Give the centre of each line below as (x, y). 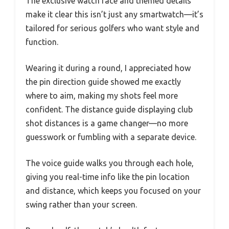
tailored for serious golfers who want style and (112, 28)
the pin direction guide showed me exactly (103, 82)
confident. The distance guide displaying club (109, 109)
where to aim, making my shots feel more (102, 95)
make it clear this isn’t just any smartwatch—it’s (114, 14)
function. (42, 42)
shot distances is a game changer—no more (107, 123)
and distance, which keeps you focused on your (113, 190)
